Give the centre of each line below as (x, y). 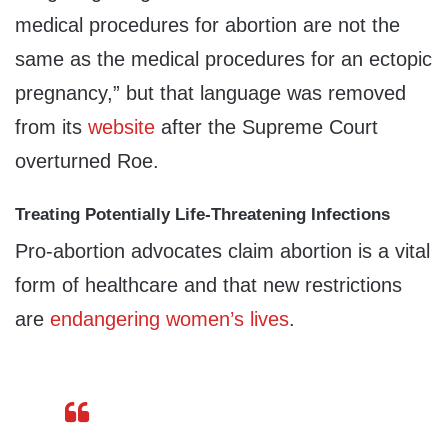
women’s (205, 319)
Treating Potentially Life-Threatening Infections (202, 214)
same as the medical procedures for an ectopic (223, 58)
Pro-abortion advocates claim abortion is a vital (222, 251)
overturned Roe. (87, 160)
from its (51, 126)
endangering (105, 319)
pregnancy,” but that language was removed (210, 92)
